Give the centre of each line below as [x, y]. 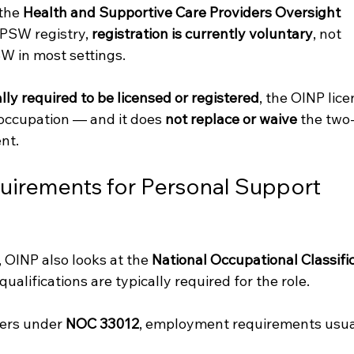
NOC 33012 [102, 324]
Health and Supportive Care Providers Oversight [183, 13]
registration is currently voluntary [202, 34]
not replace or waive [231, 119]
